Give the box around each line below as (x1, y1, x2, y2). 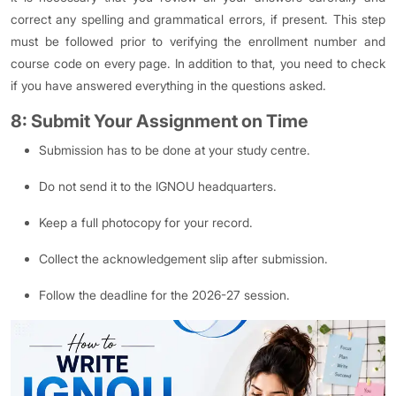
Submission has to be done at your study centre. (39, 142, 310, 158)
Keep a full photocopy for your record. (39, 215, 253, 231)
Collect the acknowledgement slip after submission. (39, 251, 328, 267)
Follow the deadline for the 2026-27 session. (39, 287, 290, 303)
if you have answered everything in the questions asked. (11, 78, 326, 94)
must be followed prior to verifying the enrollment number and (11, 34, 385, 49)
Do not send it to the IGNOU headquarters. (39, 179, 277, 194)
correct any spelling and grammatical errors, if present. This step (11, 11, 385, 27)
